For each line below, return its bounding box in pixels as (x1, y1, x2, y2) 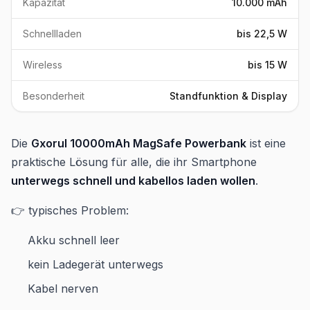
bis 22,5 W (237, 27, 287, 39)
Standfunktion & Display (170, 89, 287, 102)
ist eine (246, 136, 286, 150)
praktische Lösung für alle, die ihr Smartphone (11, 154, 257, 169)
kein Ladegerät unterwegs (28, 257, 163, 271)
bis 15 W (248, 58, 287, 71)
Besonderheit (23, 89, 84, 102)
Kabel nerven (28, 281, 98, 295)
